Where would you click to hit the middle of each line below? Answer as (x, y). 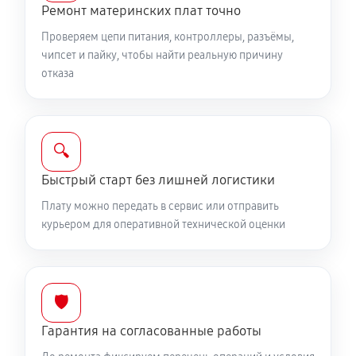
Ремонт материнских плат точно (141, 11)
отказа (58, 74)
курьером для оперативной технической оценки (163, 224)
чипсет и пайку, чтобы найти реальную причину (162, 55)
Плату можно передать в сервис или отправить (160, 206)
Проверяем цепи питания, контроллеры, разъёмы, (168, 37)
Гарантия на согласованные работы (151, 331)
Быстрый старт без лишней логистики (158, 180)
